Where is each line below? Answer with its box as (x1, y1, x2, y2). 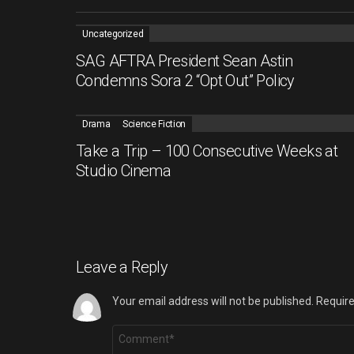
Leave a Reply (76, 257, 168, 277)
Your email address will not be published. (112, 294, 314, 307)
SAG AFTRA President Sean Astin (76, 51, 292, 70)
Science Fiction (122, 118, 186, 130)
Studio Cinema (76, 160, 171, 180)
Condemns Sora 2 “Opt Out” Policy (76, 70, 295, 90)
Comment (112, 325, 164, 336)
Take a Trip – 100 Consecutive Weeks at (76, 141, 338, 160)
